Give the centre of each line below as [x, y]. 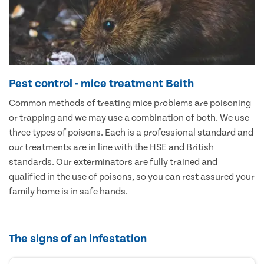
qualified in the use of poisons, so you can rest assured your [132, 176]
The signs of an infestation [78, 238]
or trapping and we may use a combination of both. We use [129, 118]
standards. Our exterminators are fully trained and [113, 162]
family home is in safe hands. [68, 191]
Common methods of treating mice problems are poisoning [130, 103]
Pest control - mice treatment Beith [101, 83]
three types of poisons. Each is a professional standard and [131, 132]
